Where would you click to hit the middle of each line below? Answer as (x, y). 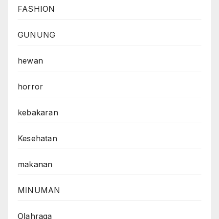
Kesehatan (37, 139)
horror (31, 87)
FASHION (36, 9)
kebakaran (38, 113)
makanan (35, 164)
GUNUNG (37, 35)
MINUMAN (39, 190)
